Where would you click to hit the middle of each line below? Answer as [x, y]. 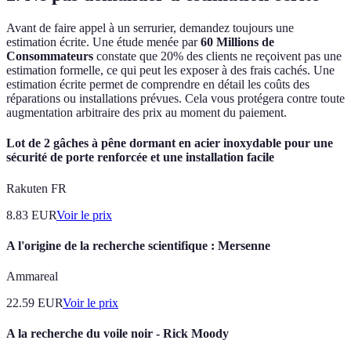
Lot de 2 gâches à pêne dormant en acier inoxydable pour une [170, 143]
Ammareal [32, 277]
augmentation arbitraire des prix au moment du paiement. [147, 113]
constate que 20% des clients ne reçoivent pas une [217, 56]
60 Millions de [237, 42]
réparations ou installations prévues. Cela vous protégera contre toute [175, 99]
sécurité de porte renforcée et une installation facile [140, 157]
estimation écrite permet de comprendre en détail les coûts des [158, 85]
